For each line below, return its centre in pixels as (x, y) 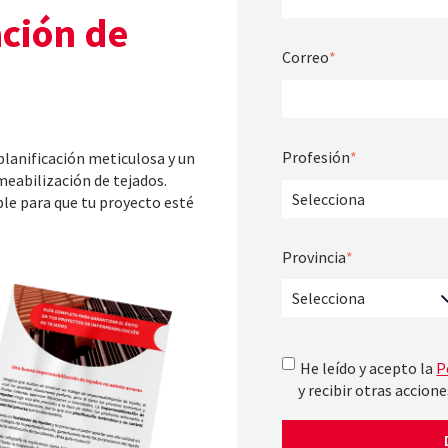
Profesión (315, 156)
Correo (305, 56)
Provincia (313, 256)
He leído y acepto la (368, 368)
